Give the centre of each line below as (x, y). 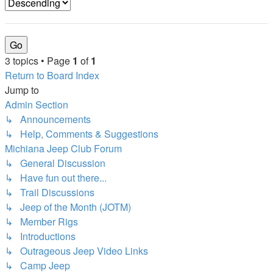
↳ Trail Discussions (50, 192)
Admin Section (37, 105)
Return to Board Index (52, 75)
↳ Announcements (48, 119)
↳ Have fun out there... (56, 178)
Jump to (22, 90)
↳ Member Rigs (41, 222)
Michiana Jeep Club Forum (63, 148)
